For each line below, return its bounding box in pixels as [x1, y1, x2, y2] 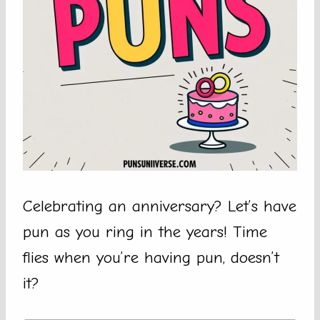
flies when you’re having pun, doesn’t [23, 248, 279, 268]
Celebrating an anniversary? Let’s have [23, 196, 296, 216]
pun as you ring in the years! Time [23, 222, 267, 242]
